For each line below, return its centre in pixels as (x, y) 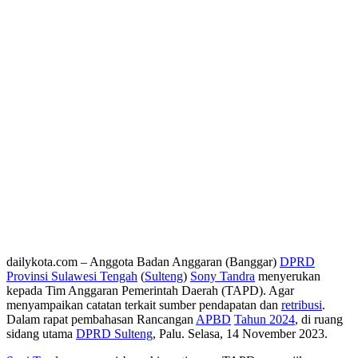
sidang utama (41, 333)
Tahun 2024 (265, 319)
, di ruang (319, 319)
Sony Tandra (223, 276)
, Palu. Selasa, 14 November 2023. (240, 333)
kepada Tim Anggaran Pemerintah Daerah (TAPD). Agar (150, 290)
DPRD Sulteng (114, 333)
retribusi (302, 304)
